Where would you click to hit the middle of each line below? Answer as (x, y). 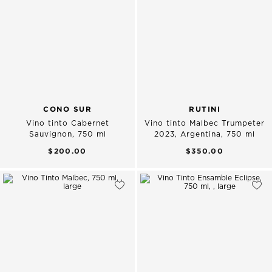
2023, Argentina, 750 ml (205, 134)
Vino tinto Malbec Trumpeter (205, 124)
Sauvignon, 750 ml (67, 134)
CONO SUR (67, 109)
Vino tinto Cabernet (67, 124)
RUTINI (205, 109)
